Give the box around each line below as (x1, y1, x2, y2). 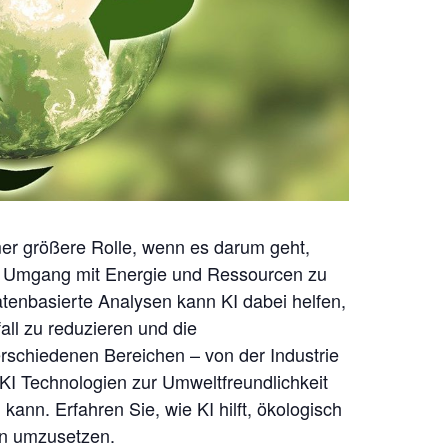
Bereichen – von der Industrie (104, 341, 339, 368)
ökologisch (257, 395, 342, 422)
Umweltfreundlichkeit (162, 368, 328, 395)
